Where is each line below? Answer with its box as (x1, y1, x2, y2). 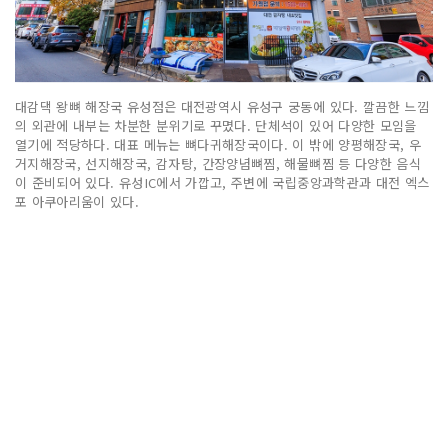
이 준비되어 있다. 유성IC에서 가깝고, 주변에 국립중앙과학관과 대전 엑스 (15, 172, 430, 192)
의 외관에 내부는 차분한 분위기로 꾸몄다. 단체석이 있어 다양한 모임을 (15, 115, 417, 135)
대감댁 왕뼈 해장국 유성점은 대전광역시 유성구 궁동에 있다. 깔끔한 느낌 (15, 96, 430, 116)
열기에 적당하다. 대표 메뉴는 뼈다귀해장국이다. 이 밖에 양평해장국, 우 (15, 134, 422, 154)
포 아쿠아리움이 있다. (15, 191, 140, 211)
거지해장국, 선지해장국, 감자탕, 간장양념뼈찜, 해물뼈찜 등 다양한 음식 (15, 153, 422, 173)
